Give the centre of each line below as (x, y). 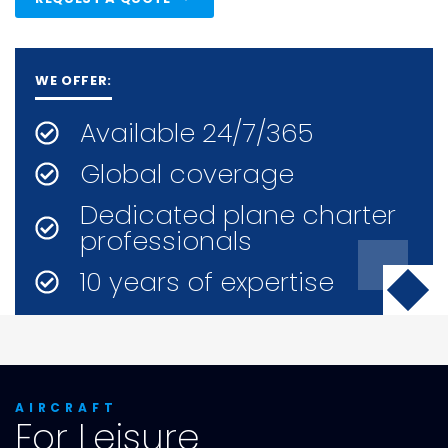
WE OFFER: (73, 80)
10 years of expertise (207, 281)
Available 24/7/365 (196, 132)
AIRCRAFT (66, 407)
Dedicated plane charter (238, 214)
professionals (166, 240)
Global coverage (187, 173)
